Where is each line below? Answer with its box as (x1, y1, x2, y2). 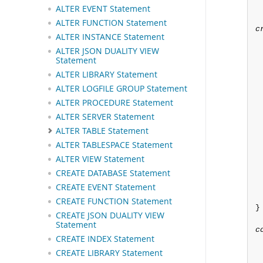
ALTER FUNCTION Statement (56, 17, 167, 28)
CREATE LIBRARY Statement (56, 248, 163, 259)
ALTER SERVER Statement (56, 111, 154, 122)
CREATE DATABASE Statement (56, 168, 170, 179)
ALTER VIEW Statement (56, 154, 144, 165)
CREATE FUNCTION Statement (56, 196, 172, 207)
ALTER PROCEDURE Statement (56, 97, 173, 108)
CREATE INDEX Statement (56, 234, 154, 245)
